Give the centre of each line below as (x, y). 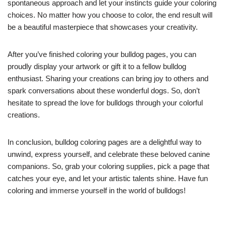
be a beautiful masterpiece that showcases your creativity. (103, 27)
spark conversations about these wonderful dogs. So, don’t (104, 90)
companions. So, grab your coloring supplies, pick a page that (108, 166)
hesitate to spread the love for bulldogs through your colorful (105, 102)
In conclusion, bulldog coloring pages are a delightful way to (104, 142)
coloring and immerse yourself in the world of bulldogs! (97, 190)
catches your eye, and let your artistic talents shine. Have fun (108, 178)
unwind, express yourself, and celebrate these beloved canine (109, 154)
